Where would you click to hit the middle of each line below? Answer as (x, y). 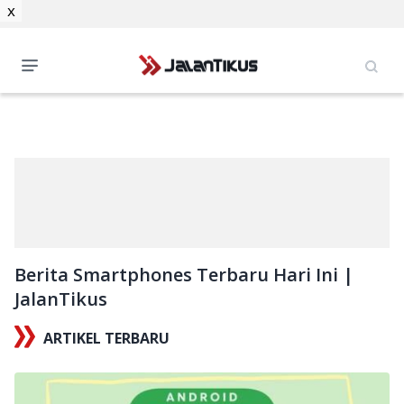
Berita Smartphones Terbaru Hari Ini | (184, 275)
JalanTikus (61, 299)
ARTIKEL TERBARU (106, 338)
